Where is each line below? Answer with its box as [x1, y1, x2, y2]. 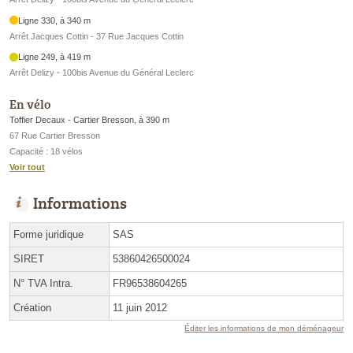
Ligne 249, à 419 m [18, 52, 91, 62]
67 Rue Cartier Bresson [9, 130, 100, 140]
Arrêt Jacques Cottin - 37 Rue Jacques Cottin [9, 31, 184, 41]
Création [13, 301, 51, 314]
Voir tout [9, 162, 45, 172]
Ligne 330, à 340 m [18, 15, 91, 25]
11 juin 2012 [113, 301, 167, 314]
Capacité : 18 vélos [9, 146, 83, 156]
